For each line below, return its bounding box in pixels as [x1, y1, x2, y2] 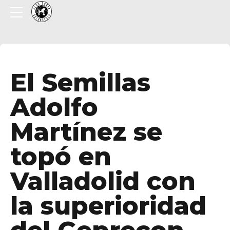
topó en [10, 141, 111, 172]
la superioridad [10, 190, 206, 221]
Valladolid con [10, 166, 196, 197]
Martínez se [10, 117, 162, 147]
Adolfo [10, 92, 98, 123]
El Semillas [10, 67, 150, 98]
